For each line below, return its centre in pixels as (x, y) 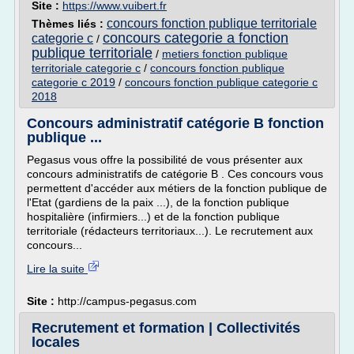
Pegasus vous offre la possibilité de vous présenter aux (165, 160)
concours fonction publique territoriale (212, 23)
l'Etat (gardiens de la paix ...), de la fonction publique (158, 202)
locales (56, 342)
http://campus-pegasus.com (127, 301)
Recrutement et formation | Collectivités (166, 328)
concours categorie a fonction (196, 38)
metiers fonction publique (225, 54)
